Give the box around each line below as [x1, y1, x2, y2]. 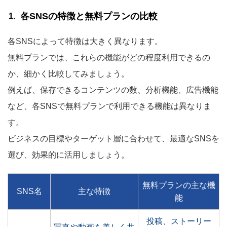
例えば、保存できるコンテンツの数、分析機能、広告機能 [8, 86, 218, 94]
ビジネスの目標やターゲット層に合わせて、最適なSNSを [8, 134, 219, 143]
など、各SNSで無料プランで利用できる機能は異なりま [8, 102, 211, 110]
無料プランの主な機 [142, 181, 215, 190]
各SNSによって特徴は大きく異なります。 [8, 37, 163, 46]
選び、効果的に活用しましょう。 [8, 150, 129, 159]
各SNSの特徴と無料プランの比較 [20, 11, 158, 21]
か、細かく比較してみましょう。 [8, 69, 129, 78]
